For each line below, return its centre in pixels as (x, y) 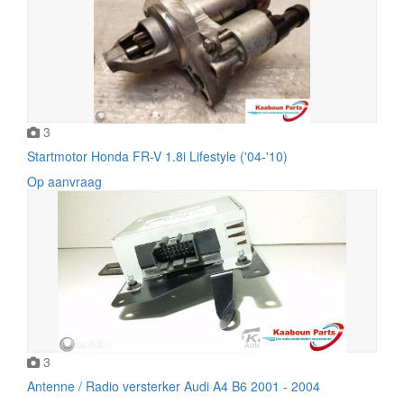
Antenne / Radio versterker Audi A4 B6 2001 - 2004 (174, 386)
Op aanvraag (64, 181)
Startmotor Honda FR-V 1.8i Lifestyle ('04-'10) (157, 156)
